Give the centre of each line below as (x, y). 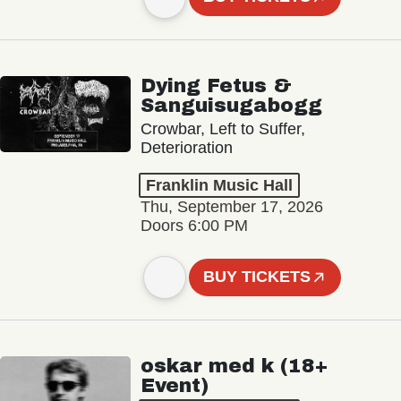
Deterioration (186, 147)
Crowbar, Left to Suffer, (222, 128)
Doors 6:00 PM (194, 225)
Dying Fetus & (216, 85)
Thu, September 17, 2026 (231, 206)
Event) (174, 385)
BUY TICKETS (257, 277)
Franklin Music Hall (219, 185)
